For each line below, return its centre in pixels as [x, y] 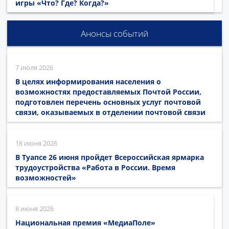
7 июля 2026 [34, 68]
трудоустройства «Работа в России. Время [95, 168]
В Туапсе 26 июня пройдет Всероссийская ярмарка [110, 157]
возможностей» [46, 178]
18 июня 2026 [36, 143]
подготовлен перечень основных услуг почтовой [108, 102]
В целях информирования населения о [88, 82]
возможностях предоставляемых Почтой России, [108, 92]
